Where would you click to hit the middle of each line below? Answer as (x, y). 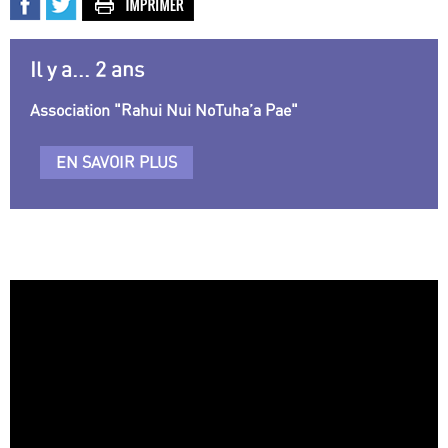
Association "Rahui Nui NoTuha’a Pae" (164, 110)
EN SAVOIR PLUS (116, 162)
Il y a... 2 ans (87, 70)
